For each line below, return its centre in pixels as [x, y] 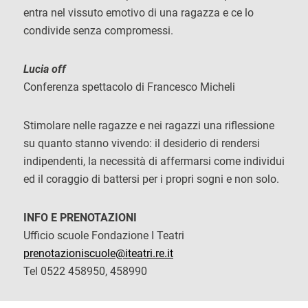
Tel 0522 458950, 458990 [85, 271]
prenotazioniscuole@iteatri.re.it [98, 253]
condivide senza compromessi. [98, 31]
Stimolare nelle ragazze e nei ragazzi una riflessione [149, 125]
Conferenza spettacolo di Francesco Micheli [129, 87]
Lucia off [45, 69]
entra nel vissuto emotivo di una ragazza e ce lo [139, 13]
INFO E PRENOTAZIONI [80, 218]
